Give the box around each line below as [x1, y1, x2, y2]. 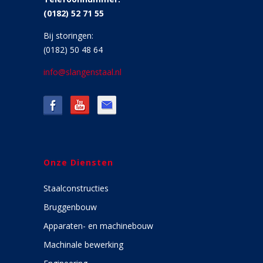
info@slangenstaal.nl [43, 66, 122, 77]
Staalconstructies [43, 183, 109, 194]
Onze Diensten [43, 157, 113, 168]
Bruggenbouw [43, 201, 97, 213]
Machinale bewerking [43, 239, 123, 250]
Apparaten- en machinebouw [43, 220, 153, 231]
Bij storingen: [43, 30, 93, 41]
